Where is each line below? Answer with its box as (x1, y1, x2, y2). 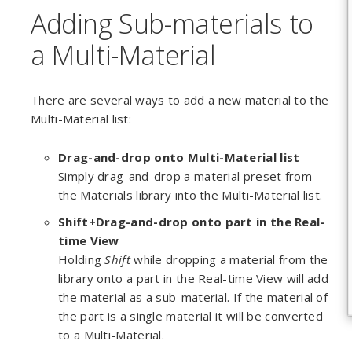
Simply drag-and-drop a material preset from (58, 168, 312, 184)
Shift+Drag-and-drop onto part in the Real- (58, 214, 325, 229)
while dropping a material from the (130, 251, 328, 267)
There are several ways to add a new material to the (31, 92, 329, 108)
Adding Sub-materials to (31, 5, 313, 42)
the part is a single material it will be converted (58, 308, 323, 324)
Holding (58, 251, 105, 267)
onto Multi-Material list (154, 149, 300, 165)
